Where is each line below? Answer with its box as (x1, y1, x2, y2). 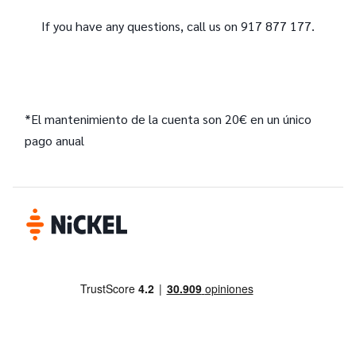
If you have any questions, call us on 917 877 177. (41, 17, 315, 34)
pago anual (25, 131, 84, 149)
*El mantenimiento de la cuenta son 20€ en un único (25, 110, 311, 127)
